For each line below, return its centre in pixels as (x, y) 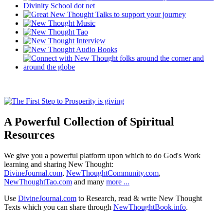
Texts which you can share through (59, 207)
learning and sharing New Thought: (59, 164)
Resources (29, 135)
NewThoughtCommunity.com (112, 173)
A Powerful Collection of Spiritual (89, 122)
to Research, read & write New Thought (139, 199)
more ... (118, 182)
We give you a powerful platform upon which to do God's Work (102, 156)
